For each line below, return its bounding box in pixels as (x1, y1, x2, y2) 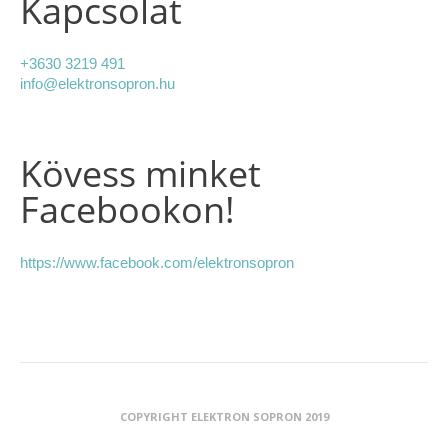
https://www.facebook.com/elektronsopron (20, 253, 294, 271)
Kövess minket (20, 148, 261, 198)
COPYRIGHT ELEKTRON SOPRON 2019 (119, 408, 329, 424)
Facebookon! (20, 184, 235, 234)
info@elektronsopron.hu (20, 74, 175, 92)
